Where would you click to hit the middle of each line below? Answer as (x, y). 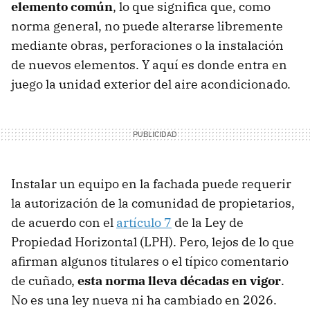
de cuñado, (44, 280)
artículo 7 (144, 222)
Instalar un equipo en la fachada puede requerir (151, 183)
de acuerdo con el (64, 222)
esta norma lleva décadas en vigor (179, 280)
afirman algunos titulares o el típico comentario (150, 261)
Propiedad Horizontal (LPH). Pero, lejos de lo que (153, 241)
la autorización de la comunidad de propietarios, (153, 203)
